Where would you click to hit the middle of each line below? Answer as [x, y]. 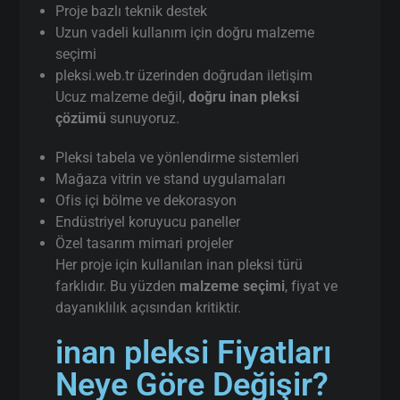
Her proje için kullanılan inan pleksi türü [179, 264]
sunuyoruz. [143, 118]
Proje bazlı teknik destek [132, 11]
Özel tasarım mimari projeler [145, 243]
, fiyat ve [312, 286]
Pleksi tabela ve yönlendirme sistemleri [178, 157]
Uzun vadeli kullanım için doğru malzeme [185, 32]
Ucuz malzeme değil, [122, 96]
